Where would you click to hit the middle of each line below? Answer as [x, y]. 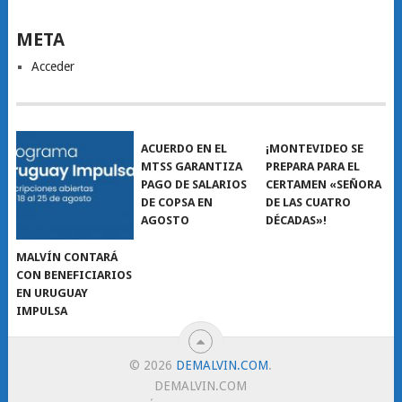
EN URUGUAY [52, 293]
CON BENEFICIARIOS [74, 275]
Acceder [52, 66]
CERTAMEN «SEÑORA [324, 184]
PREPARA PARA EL [313, 166]
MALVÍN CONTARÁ [67, 258]
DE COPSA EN [177, 202]
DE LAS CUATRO [309, 202]
